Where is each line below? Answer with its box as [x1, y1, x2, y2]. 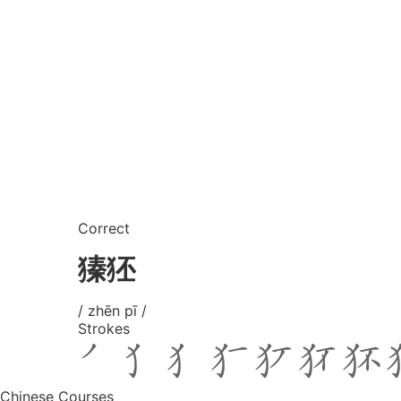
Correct [78, 218, 130, 237]
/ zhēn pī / [78, 301, 147, 320]
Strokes [78, 319, 130, 337]
